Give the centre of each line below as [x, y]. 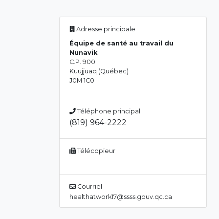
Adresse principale [105, 29]
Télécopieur [96, 151]
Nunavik [83, 53]
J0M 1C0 [82, 80]
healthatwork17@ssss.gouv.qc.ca [121, 197]
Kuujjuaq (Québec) [99, 71]
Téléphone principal [108, 111]
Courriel [89, 186]
